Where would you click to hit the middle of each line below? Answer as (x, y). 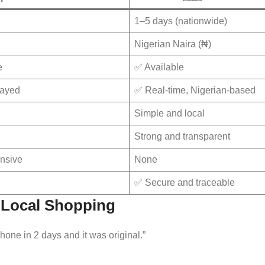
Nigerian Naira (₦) (173, 44)
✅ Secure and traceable (185, 182)
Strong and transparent (182, 136)
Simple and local (169, 113)
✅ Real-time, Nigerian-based (195, 90)
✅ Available (159, 67)
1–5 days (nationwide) (181, 21)
